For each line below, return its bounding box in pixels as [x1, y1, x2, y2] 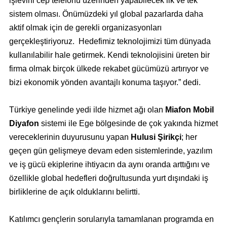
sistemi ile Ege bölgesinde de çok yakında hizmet [39, 119, 218, 128]
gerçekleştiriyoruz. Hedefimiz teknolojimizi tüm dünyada [9, 36, 211, 46]
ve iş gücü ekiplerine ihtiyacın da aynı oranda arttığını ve [9, 160, 210, 169]
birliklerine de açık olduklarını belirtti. [9, 187, 140, 196]
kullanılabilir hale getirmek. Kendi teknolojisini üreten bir [9, 50, 210, 59]
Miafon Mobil [165, 105, 214, 114]
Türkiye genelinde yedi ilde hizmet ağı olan [9, 105, 165, 114]
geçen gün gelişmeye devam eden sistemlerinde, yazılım [9, 146, 212, 155]
